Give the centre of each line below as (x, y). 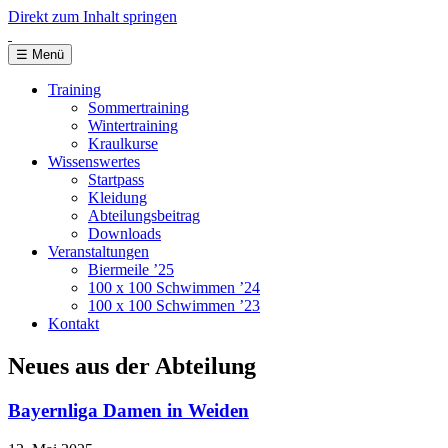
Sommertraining (138, 107)
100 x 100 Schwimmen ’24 (174, 287)
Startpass (116, 179)
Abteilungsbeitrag (144, 215)
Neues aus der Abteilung (132, 365)
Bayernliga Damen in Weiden (128, 410)
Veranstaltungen (98, 251)
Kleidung (117, 197)
